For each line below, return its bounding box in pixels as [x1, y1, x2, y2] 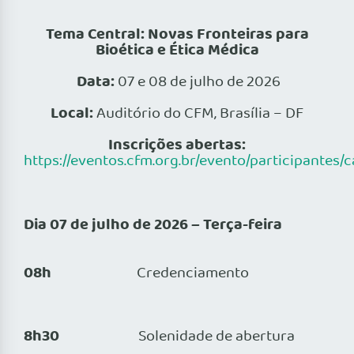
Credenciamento [137, 262, 249, 286]
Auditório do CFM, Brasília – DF [96, 102, 303, 126]
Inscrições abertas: [108, 133, 246, 159]
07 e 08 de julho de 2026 [115, 70, 281, 95]
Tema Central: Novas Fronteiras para [45, 22, 309, 48]
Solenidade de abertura [59, 325, 295, 349]
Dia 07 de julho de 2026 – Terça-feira [24, 213, 282, 239]
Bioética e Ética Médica [95, 38, 259, 64]
